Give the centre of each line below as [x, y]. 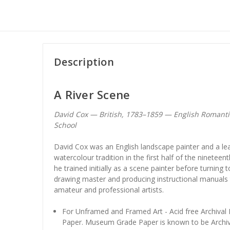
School [65, 125]
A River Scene [92, 94]
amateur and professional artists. [109, 189]
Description [84, 62]
